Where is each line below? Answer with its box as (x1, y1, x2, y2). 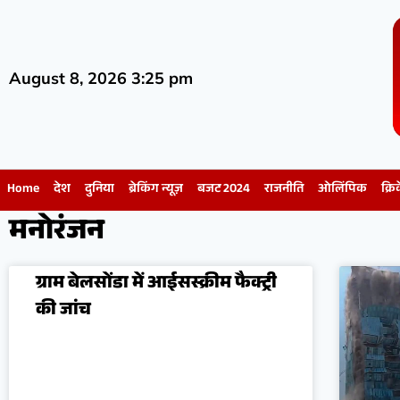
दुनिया (85, 179, 114, 202)
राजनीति (264, 179, 304, 202)
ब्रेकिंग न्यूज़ (129, 179, 183, 202)
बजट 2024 (197, 179, 250, 202)
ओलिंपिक (318, 179, 367, 202)
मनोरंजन (9, 210, 104, 259)
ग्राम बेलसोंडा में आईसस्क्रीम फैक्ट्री (36, 270, 277, 301)
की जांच (36, 296, 91, 328)
